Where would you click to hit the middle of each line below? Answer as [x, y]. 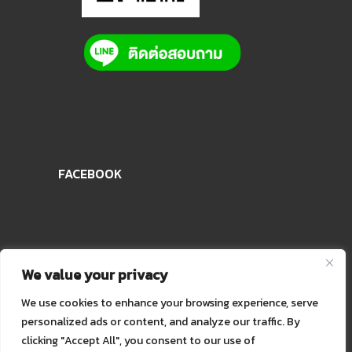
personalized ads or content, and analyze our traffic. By [161, 322]
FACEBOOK [90, 173]
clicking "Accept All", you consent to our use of [138, 341]
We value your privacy [95, 275]
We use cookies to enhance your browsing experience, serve [170, 303]
